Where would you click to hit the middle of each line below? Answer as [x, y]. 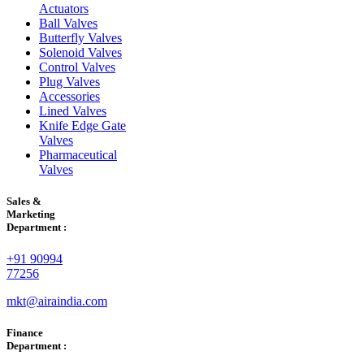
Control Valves [77, 67]
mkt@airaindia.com [57, 301]
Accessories [69, 96]
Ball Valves [68, 23]
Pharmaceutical [78, 154]
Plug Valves [69, 81]
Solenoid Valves [80, 52]
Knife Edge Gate [82, 125]
